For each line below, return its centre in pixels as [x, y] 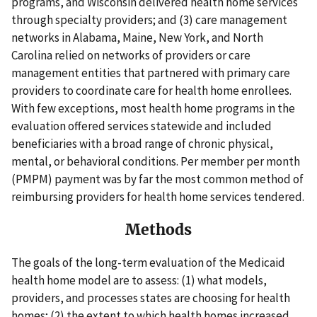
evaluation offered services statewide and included [142, 126]
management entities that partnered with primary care [151, 73]
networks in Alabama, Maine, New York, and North [137, 37]
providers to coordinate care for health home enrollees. [151, 90]
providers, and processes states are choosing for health [151, 298]
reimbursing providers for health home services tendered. [158, 196]
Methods [158, 230]
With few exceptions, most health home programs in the [153, 108]
